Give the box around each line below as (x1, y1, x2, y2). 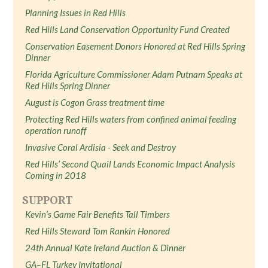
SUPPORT (22, 193, 74, 207)
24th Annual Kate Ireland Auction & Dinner (25, 242, 186, 253)
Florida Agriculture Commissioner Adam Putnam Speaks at (25, 69, 243, 80)
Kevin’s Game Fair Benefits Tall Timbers (25, 209, 170, 220)
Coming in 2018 (25, 170, 87, 181)
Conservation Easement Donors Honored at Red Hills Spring (25, 41, 246, 51)
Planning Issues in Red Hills (25, 7, 126, 18)
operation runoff (25, 125, 87, 136)
